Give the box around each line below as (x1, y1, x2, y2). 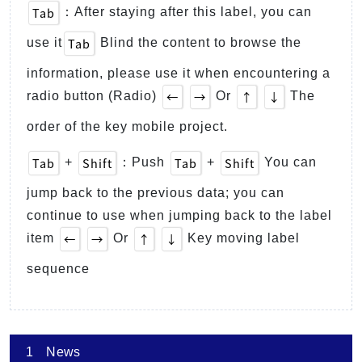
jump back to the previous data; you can (27, 186, 284, 200)
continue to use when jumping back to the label (27, 208, 332, 223)
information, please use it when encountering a (27, 66, 330, 81)
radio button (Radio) (27, 89, 161, 103)
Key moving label (183, 231, 300, 246)
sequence (27, 262, 90, 276)
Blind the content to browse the (96, 36, 301, 50)
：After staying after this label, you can (61, 5, 312, 19)
